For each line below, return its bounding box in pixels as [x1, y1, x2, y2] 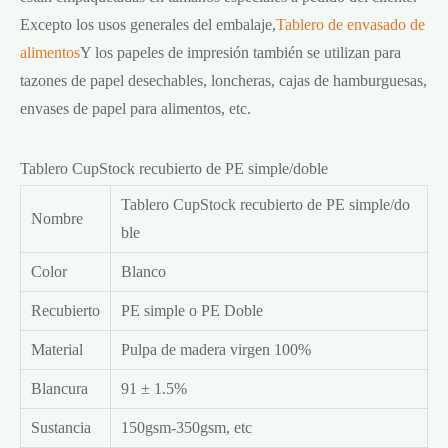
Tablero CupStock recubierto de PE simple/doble [20, 159, 328, 177]
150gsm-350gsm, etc [121, 418, 252, 436]
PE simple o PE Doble [121, 301, 263, 319]
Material [31, 340, 83, 358]
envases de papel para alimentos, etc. [20, 99, 251, 117]
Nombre [31, 209, 83, 227]
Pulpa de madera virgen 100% [121, 340, 311, 358]
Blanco [121, 262, 166, 280]
